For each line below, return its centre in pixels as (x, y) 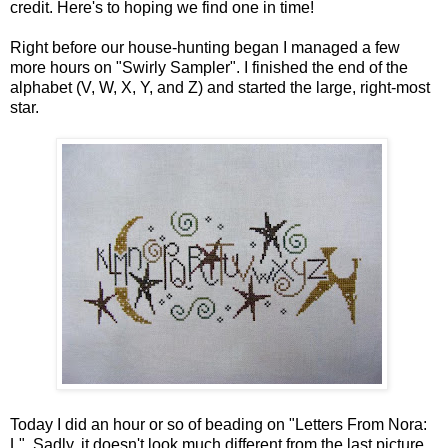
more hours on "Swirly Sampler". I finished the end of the (209, 67)
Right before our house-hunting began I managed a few (205, 47)
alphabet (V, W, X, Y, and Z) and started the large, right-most (220, 87)
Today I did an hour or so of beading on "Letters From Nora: (218, 424)
